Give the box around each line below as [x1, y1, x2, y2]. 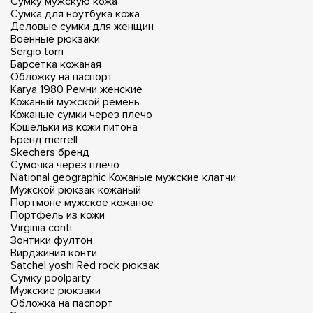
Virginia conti [10, 220, 72, 235]
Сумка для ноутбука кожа [10, 6, 140, 21]
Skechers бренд [10, 145, 89, 159]
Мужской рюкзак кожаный [10, 182, 141, 197]
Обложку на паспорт [10, 69, 113, 84]
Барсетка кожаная [10, 57, 101, 71]
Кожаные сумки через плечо [10, 107, 152, 122]
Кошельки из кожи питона [10, 119, 138, 134]
